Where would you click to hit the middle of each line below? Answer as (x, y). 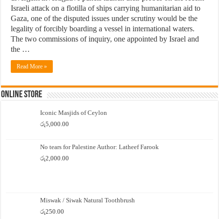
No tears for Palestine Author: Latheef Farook (100, 147)
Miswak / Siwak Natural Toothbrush (88, 200)
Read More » (32, 66)
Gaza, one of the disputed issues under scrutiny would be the (104, 18)
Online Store (22, 95)
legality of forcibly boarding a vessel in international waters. (103, 29)
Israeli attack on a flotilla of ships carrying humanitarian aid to (106, 8)
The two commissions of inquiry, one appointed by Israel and (105, 39)
